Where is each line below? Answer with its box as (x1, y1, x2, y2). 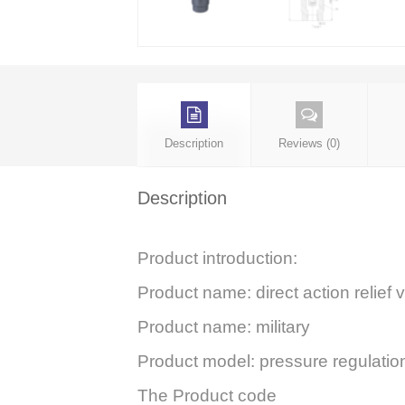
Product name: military (137, 317, 310, 337)
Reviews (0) (278, 137, 340, 151)
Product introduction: (137, 249, 297, 268)
